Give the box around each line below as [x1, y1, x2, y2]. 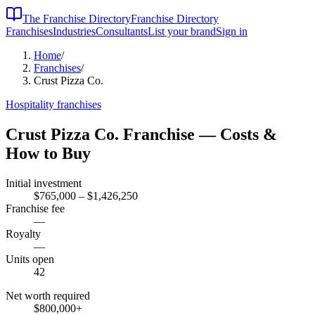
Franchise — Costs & [119, 124, 277, 143]
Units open [6, 252, 54, 265]
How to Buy [6, 143, 91, 162]
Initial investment [6, 176, 82, 189]
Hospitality [6, 98, 54, 110]
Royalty [6, 227, 41, 240]
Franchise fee [6, 202, 65, 214]
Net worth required [6, 289, 90, 302]
